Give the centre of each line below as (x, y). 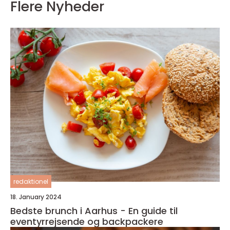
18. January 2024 (36, 197)
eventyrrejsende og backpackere (87, 222)
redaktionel (31, 182)
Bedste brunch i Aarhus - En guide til (94, 211)
